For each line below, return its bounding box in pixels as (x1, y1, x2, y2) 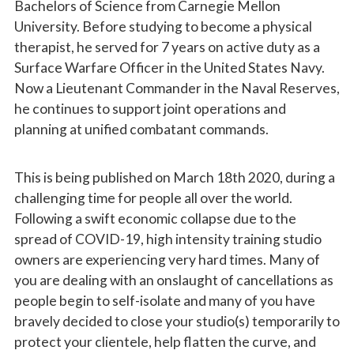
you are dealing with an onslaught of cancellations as (13, 271, 333, 288)
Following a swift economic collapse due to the (13, 209, 296, 227)
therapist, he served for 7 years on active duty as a (13, 38, 320, 55)
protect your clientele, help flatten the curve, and (13, 333, 316, 350)
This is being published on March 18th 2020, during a (13, 168, 335, 186)
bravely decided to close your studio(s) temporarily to (13, 312, 340, 330)
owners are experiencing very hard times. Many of (13, 250, 320, 268)
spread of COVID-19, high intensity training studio (13, 230, 322, 247)
